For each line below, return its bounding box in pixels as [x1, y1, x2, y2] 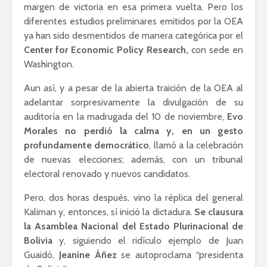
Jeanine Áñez [58, 249, 117, 260]
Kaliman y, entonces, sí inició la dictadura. [24, 206, 194, 218]
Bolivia [24, 234, 52, 246]
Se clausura [194, 206, 243, 218]
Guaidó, [24, 249, 59, 260]
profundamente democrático [24, 139, 150, 151]
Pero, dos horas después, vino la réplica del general [24, 191, 243, 203]
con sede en [188, 44, 243, 55]
